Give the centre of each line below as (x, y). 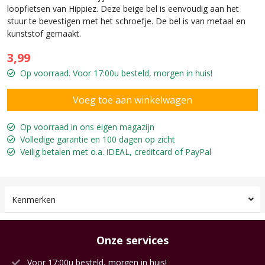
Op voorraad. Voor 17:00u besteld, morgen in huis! (116, 73)
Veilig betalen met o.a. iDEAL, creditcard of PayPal (116, 151)
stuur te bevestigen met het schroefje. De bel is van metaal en (126, 21)
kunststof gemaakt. (45, 33)
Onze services (132, 240)
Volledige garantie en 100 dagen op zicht (98, 139)
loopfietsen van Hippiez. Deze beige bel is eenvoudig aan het (123, 8)
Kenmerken (34, 199)
